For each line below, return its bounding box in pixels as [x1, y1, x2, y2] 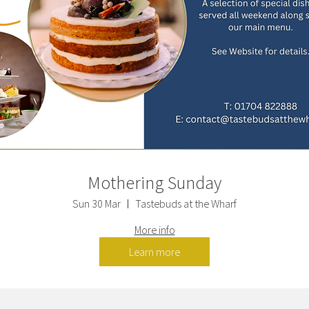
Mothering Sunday [88, 171, 221, 195]
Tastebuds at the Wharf [135, 197, 237, 211]
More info [134, 223, 175, 237]
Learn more [129, 245, 180, 259]
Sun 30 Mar [72, 197, 121, 211]
